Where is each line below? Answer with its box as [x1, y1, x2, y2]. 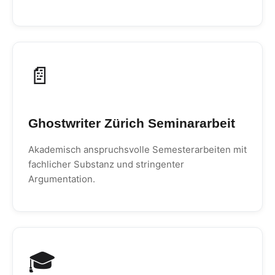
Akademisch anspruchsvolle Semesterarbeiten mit [28, 144, 247, 155]
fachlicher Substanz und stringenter [28, 158, 184, 170]
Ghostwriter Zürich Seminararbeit [28, 116, 235, 130]
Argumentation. [28, 173, 95, 185]
